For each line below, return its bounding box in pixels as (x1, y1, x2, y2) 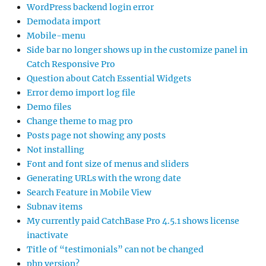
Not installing (27, 144, 84, 156)
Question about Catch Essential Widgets (27, 73, 191, 84)
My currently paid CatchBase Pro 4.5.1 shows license (27, 216, 239, 227)
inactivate (27, 230, 68, 241)
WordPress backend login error (27, 2, 154, 13)
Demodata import (27, 16, 101, 27)
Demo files (27, 102, 71, 113)
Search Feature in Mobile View (27, 187, 151, 198)
